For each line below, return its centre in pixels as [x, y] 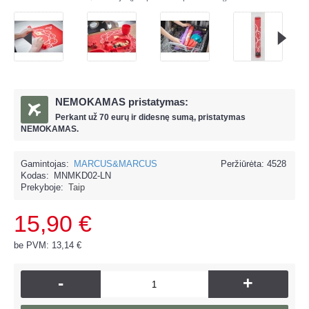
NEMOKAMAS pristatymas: [122, 102]
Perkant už [77, 117]
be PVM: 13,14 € [48, 245]
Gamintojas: [45, 164]
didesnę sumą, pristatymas [192, 117]
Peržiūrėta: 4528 [253, 164]
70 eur [112, 117]
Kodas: [35, 176]
